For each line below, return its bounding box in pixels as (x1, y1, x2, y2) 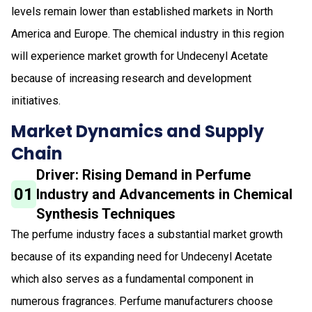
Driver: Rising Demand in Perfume (36, 166, 251, 183)
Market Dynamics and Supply (11, 119, 264, 143)
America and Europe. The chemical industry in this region (11, 26, 284, 40)
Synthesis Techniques (36, 205, 176, 222)
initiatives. (11, 93, 61, 107)
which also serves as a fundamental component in (11, 272, 253, 286)
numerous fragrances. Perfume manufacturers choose (11, 294, 273, 308)
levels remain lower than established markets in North (11, 4, 273, 18)
